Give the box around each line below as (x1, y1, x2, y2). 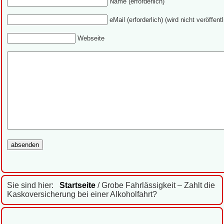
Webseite (77, 34, 104, 42)
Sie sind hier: (7, 181, 59, 190)
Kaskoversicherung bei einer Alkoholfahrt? (7, 190, 157, 199)
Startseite (59, 181, 95, 190)
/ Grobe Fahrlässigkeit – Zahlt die (95, 181, 215, 190)
